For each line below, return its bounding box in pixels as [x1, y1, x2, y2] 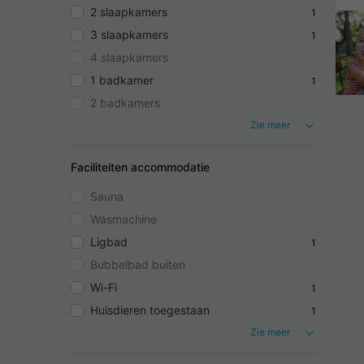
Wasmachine [90, 212, 157, 227]
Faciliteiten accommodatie [71, 160, 210, 175]
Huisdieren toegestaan [90, 303, 210, 318]
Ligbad [90, 235, 128, 249]
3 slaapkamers [90, 28, 168, 42]
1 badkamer [90, 73, 154, 88]
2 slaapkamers [90, 5, 167, 19]
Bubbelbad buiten [90, 258, 185, 272]
